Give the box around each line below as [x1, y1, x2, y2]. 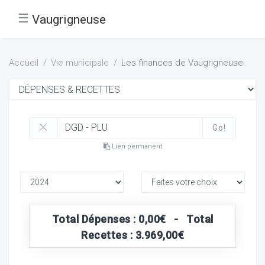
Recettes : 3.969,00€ [81, 228, 184, 241]
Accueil [9, 57, 38, 68]
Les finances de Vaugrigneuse [121, 57, 243, 68]
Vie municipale [51, 57, 109, 68]
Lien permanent [109, 142, 162, 150]
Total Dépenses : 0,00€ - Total [51, 212, 214, 225]
